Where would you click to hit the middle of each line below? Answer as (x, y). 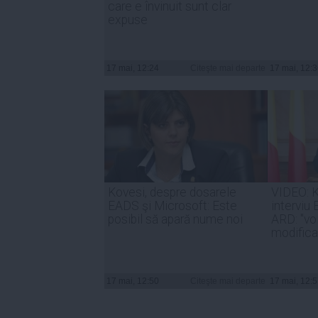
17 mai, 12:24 (133, 68)
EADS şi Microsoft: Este (172, 205)
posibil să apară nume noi (175, 219)
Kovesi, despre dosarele (172, 192)
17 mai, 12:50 (133, 281)
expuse (128, 20)
